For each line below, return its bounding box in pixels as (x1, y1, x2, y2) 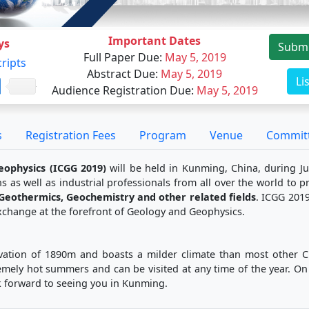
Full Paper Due (83, 49, 159, 65)
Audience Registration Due (51, 82, 191, 98)
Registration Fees (26, 127, 116, 143)
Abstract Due (87, 66, 155, 81)
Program (139, 127, 186, 143)
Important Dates (108, 32, 201, 48)
